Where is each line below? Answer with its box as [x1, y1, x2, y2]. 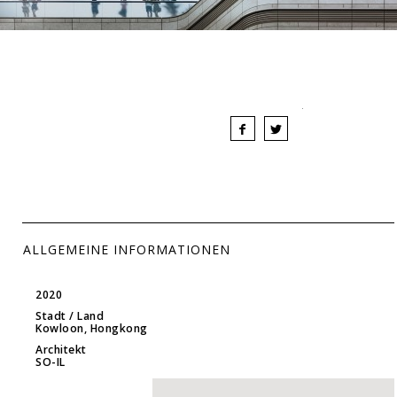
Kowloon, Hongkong [35, 320, 148, 336]
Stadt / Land [35, 307, 104, 323]
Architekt [35, 341, 87, 357]
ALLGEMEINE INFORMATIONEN [23, 240, 230, 258]
